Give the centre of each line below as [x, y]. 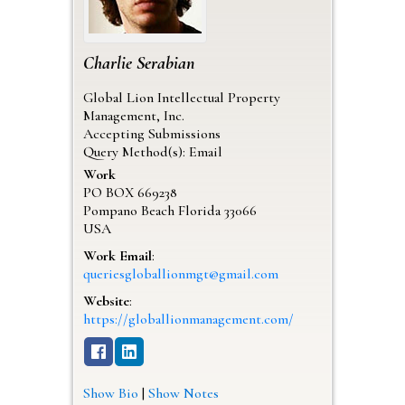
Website [106, 301]
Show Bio [110, 393]
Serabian [165, 63]
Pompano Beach [128, 210]
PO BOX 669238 [130, 192]
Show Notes [183, 393]
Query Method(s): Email [152, 151]
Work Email [117, 255]
